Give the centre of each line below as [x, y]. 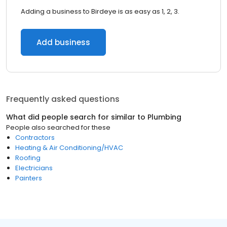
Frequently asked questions [63, 99]
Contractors [35, 138]
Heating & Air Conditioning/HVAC [69, 148]
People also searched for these [58, 127]
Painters [29, 178]
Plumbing [164, 117]
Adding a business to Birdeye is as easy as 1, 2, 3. [100, 11]
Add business [63, 42]
